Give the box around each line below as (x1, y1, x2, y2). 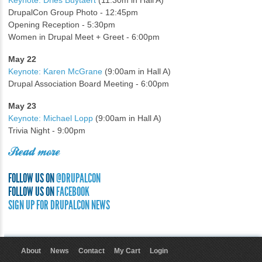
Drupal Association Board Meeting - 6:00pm (8, 79, 169, 89)
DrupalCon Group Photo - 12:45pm (8, 8, 138, 18)
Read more (8, 146, 60, 160)
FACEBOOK (56, 184, 89, 199)
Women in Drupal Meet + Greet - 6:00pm (8, 32, 160, 42)
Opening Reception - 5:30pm (8, 20, 115, 30)
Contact (78, 247, 105, 256)
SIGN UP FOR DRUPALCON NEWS (8, 198, 110, 213)
